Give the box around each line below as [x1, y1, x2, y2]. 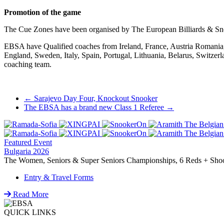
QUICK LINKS [4, 207, 56, 216]
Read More [11, 189, 48, 198]
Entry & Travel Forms [24, 172, 93, 181]
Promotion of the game [4, 7, 81, 16]
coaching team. [4, 59, 51, 68]
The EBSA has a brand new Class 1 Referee [24, 102, 166, 111]
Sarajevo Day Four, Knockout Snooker [32, 93, 157, 102]
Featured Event [4, 137, 52, 146]
